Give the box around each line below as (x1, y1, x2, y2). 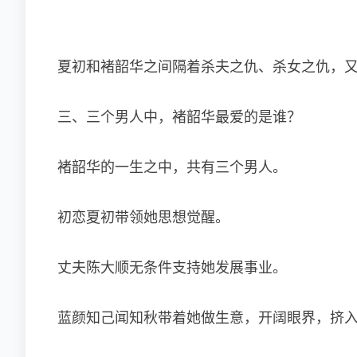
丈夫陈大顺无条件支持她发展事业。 (57, 260, 287, 276)
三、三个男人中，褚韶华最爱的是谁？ (57, 109, 301, 125)
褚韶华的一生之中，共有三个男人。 (57, 159, 287, 175)
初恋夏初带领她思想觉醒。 (57, 210, 229, 226)
